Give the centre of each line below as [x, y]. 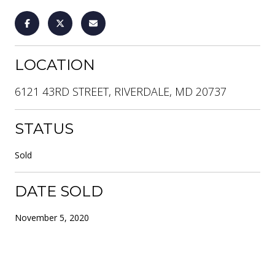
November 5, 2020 [52, 217]
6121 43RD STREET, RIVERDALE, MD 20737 [121, 91]
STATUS [44, 128]
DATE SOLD [59, 191]
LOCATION [55, 64]
